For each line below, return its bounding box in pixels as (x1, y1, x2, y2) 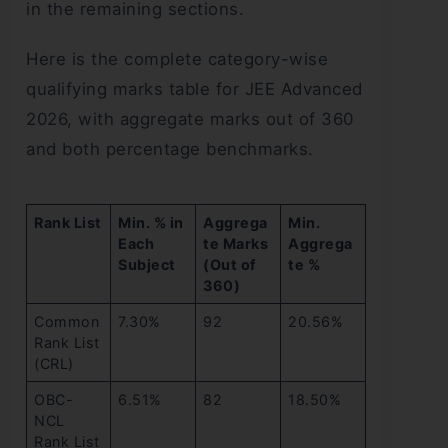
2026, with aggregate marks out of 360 (26, 108, 354, 129)
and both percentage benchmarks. (26, 138, 314, 159)
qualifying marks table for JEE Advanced (26, 78, 363, 99)
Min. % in (118, 213, 184, 231)
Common (34, 312, 100, 330)
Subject (118, 255, 176, 273)
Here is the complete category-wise (26, 48, 328, 69)
